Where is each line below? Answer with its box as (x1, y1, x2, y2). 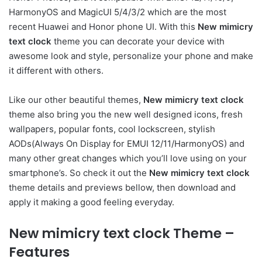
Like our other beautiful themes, (9, 94, 143, 106)
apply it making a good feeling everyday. (9, 196, 174, 208)
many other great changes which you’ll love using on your (9, 153, 247, 164)
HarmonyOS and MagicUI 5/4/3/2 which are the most (9, 6, 226, 18)
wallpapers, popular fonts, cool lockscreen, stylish (9, 123, 215, 135)
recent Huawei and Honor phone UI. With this (9, 21, 198, 33)
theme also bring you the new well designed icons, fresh (9, 109, 243, 120)
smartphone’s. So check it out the (9, 167, 149, 179)
